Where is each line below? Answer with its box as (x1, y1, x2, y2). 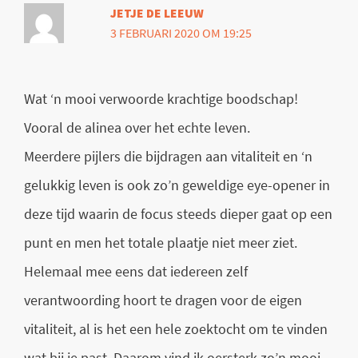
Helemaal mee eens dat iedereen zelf (24, 262, 248, 281)
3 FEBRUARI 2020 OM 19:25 (110, 25, 253, 41)
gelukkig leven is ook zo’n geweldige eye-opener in (24, 176, 330, 195)
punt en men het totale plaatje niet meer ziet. (24, 233, 297, 253)
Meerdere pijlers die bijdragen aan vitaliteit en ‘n (24, 147, 312, 166)
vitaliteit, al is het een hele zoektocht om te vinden (24, 320, 328, 339)
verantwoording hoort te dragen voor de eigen (24, 291, 302, 310)
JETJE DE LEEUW (110, 5, 205, 21)
